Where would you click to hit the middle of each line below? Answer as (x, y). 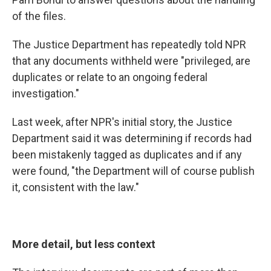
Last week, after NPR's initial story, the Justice (122, 122)
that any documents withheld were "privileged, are (131, 61)
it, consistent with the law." (76, 187)
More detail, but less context (84, 244)
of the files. (39, 16)
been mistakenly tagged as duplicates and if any (127, 155)
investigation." (46, 93)
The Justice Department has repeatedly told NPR (129, 44)
